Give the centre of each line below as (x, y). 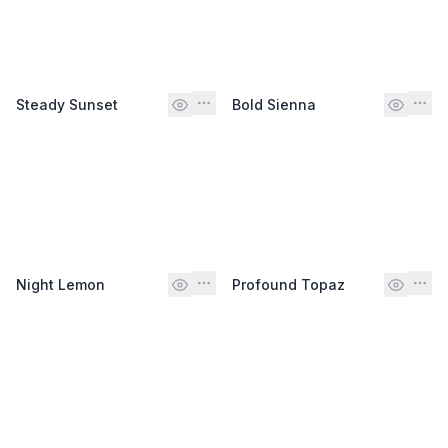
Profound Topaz (288, 284)
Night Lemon (60, 284)
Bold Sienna (274, 104)
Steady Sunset (67, 104)
